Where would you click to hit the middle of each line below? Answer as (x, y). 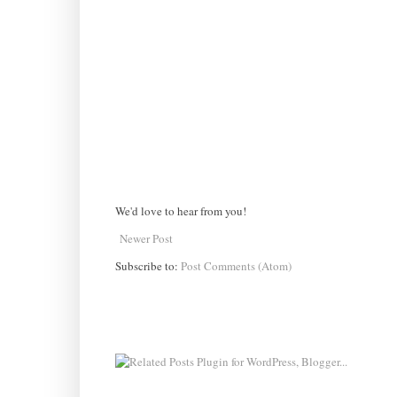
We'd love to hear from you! (180, 210)
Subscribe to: (148, 265)
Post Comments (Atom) (236, 265)
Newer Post (146, 238)
